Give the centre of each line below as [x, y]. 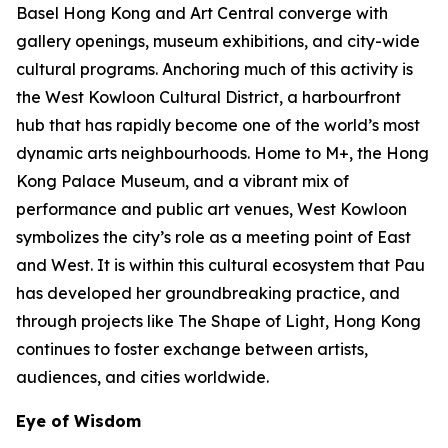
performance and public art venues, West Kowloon [211, 209]
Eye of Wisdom [78, 421]
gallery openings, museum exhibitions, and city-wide [218, 41]
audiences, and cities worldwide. [142, 377]
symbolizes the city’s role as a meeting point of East [213, 237]
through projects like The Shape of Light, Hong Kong [218, 321]
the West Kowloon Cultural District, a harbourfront [208, 97]
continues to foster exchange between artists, [192, 349]
